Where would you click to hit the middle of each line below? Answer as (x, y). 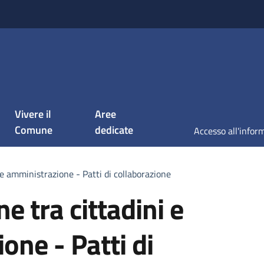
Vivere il (33, 114)
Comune (34, 130)
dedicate (114, 130)
